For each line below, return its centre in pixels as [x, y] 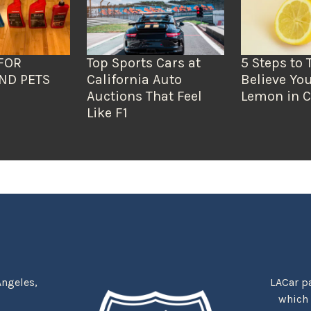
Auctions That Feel [144, 96]
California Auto [134, 80]
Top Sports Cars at [143, 63]
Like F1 [107, 113]
